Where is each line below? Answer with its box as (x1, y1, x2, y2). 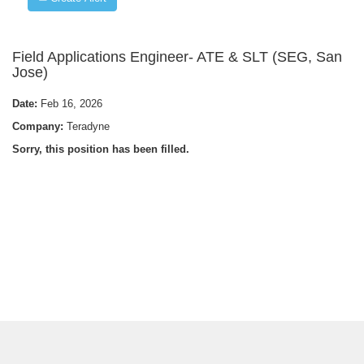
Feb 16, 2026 (41, 97, 102, 110)
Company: (12, 120, 67, 132)
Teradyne (67, 120, 110, 132)
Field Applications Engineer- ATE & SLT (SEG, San (12, 49, 342, 65)
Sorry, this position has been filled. (12, 143, 189, 155)
